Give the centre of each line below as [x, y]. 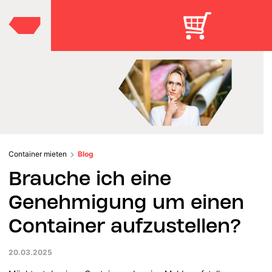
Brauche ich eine [90, 178]
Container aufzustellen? [131, 225]
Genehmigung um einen [127, 202]
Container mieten [38, 154]
